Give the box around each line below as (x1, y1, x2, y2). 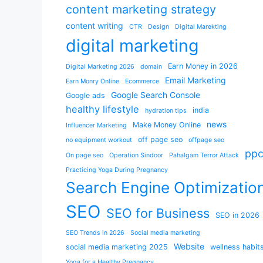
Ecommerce (125, 77, 159, 86)
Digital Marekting (175, 23, 227, 31)
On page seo (66, 151, 103, 160)
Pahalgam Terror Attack (169, 151, 239, 160)
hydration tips (145, 107, 187, 115)
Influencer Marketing (66, 122, 127, 130)
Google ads (66, 91, 105, 100)
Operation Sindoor (109, 151, 163, 160)
